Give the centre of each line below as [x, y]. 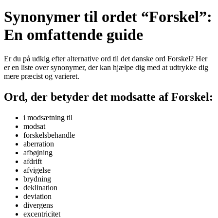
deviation [37, 196]
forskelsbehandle [49, 135]
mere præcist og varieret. [42, 76]
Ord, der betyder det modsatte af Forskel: [109, 97]
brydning [37, 179]
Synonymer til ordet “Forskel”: [108, 17]
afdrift [33, 161]
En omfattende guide [73, 35]
